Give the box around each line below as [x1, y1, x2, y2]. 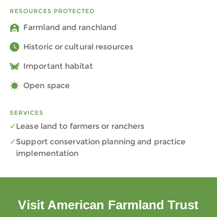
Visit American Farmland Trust [18, 198, 199, 213]
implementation [16, 149, 79, 158]
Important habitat [23, 62, 93, 71]
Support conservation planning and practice [16, 137, 186, 146]
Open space [23, 81, 70, 90]
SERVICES [10, 109, 44, 116]
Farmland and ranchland [23, 23, 117, 32]
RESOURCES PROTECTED [10, 7, 94, 15]
